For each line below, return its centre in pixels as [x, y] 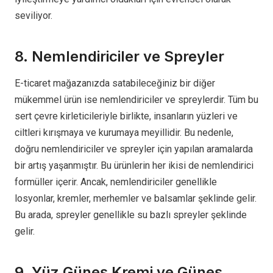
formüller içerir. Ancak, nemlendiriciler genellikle [116, 182]
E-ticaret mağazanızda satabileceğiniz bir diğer [115, 83]
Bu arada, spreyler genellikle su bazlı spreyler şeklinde [131, 215]
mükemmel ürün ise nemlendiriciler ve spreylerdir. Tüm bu [136, 100]
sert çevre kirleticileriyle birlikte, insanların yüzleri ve [126, 116]
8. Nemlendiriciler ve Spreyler [119, 57]
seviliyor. [35, 16]
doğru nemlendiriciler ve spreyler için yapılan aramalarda [134, 149]
